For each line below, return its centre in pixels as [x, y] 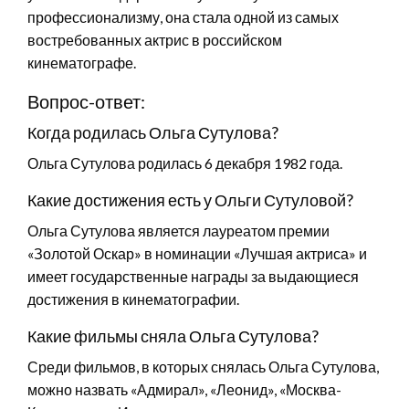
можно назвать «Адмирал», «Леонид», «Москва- [184, 389]
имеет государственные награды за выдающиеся [193, 276]
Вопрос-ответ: [86, 101]
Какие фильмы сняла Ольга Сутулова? [173, 336]
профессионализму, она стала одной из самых [183, 16]
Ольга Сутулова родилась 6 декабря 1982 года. [185, 163]
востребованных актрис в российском [155, 39]
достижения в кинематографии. [133, 299]
